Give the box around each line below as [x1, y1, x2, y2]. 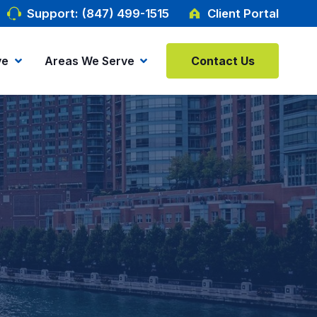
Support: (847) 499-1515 [27, 6, 170, 21]
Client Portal [207, 6, 279, 21]
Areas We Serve [44, 54, 134, 68]
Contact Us [190, 54, 255, 68]
